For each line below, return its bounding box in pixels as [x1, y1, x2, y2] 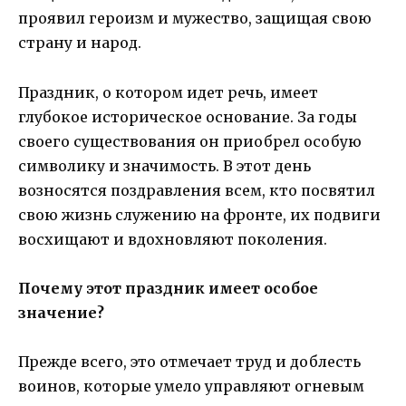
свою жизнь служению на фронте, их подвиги [18, 205, 381, 224]
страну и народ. [18, 34, 141, 53]
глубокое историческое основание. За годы [18, 107, 357, 126]
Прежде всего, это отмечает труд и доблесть [18, 352, 361, 371]
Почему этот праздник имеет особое [18, 278, 318, 297]
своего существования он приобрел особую [18, 131, 362, 150]
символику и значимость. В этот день [18, 156, 311, 175]
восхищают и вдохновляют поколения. [18, 229, 327, 248]
